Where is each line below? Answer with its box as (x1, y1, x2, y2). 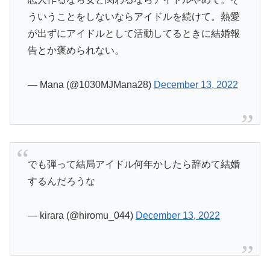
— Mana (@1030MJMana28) (27, 79, 154, 90)
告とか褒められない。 (27, 45, 124, 55)
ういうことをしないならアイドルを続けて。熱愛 (27, 11, 240, 22)
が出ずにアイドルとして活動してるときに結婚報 (27, 28, 240, 39)
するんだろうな (27, 176, 95, 187)
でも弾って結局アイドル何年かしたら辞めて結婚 (27, 159, 240, 170)
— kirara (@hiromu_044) (27, 210, 136, 221)
